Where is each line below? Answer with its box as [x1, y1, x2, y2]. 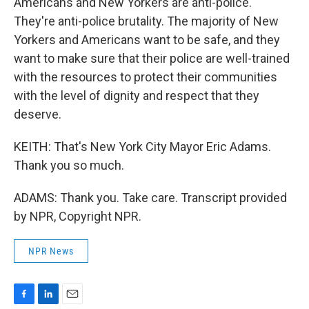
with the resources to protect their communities [14, 70, 277, 84]
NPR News [28, 246, 74, 257]
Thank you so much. [14, 158, 124, 172]
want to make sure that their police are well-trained [14, 51, 290, 66]
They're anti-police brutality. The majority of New [14, 14, 279, 28]
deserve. [14, 107, 61, 121]
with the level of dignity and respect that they [14, 88, 259, 103]
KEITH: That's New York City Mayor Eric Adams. [14, 139, 271, 154]
